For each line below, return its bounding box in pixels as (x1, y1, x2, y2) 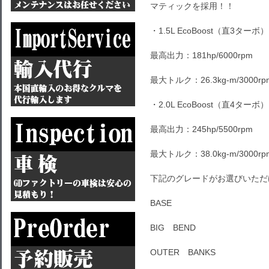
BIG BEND (150, 223, 196, 232)
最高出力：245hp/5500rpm (150, 124, 253, 134)
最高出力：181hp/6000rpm (150, 50, 253, 60)
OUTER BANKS (150, 247, 216, 257)
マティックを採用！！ (150, 1, 234, 11)
